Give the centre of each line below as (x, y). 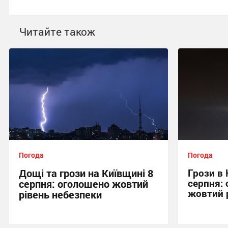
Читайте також (57, 31)
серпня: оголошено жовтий (83, 183)
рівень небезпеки (60, 194)
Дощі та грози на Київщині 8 (86, 173)
